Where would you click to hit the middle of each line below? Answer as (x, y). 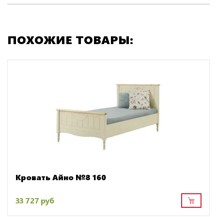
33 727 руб (35, 201)
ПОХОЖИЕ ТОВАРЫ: (70, 39)
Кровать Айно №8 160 (61, 177)
